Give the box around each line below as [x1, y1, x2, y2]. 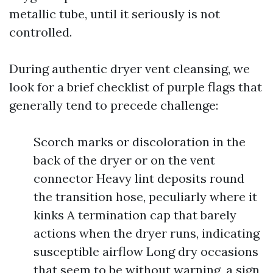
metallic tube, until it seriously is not [9, 6, 220, 21]
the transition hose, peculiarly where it [34, 189, 257, 204]
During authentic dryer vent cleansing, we [9, 61, 250, 76]
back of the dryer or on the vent [34, 152, 215, 168]
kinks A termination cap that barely [34, 207, 236, 222]
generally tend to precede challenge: [9, 97, 218, 113]
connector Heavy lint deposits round [34, 171, 244, 186]
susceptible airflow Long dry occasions [34, 244, 258, 259]
